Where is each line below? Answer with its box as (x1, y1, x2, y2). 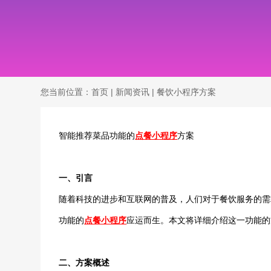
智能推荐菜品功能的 (59, 131, 135, 140)
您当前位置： (41, 87, 92, 97)
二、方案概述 (59, 258, 110, 267)
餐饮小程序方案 (157, 87, 217, 97)
